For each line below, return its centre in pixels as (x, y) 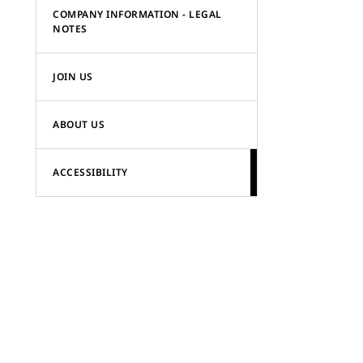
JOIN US (73, 77)
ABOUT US (79, 124)
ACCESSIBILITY (90, 172)
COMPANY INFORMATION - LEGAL (137, 14)
